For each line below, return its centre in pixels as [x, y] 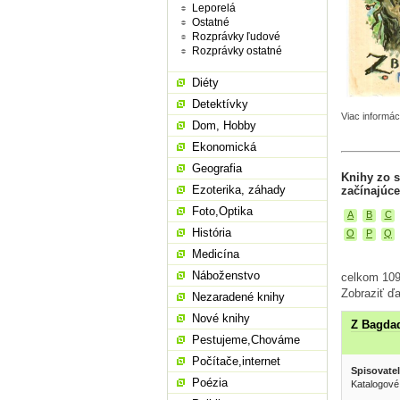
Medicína [216, 254]
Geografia [217, 168]
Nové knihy [221, 318]
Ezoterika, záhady [239, 190]
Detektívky [220, 104]
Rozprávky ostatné [237, 51]
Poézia [210, 383]
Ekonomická [224, 147]
